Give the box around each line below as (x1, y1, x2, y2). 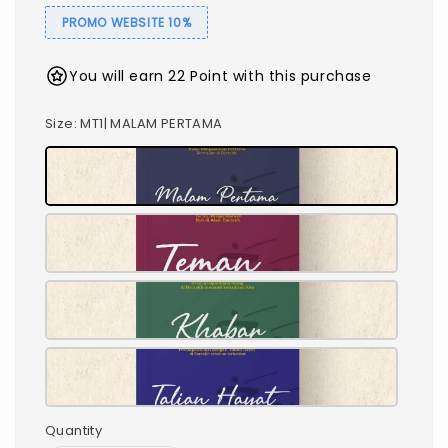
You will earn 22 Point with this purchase (69, 65, 372, 86)
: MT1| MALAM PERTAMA (73, 113, 223, 133)
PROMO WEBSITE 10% (62, 13, 192, 31)
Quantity (45, 420, 103, 440)
